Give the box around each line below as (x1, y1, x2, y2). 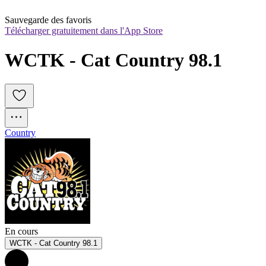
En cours (5, 226, 38, 237)
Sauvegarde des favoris (5, 15, 91, 26)
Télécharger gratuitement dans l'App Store (5, 26, 163, 36)
